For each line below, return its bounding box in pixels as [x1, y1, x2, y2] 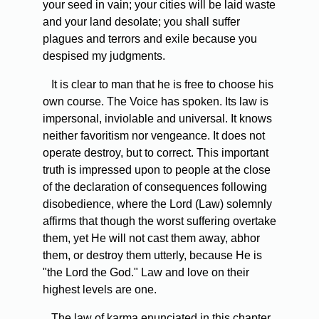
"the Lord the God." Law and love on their [43, 266, 249, 279]
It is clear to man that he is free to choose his [43, 78, 273, 91]
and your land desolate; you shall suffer [43, 16, 240, 28]
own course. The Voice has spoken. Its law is [43, 95, 268, 108]
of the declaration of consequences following [43, 181, 267, 194]
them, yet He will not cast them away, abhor [43, 232, 260, 245]
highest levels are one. [43, 283, 157, 296]
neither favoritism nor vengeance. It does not [43, 130, 265, 142]
